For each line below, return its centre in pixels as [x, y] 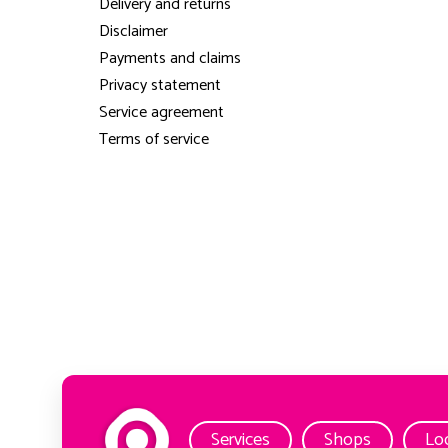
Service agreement [161, 113]
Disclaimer [133, 32]
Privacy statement [159, 86]
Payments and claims [169, 59]
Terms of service [153, 140]
